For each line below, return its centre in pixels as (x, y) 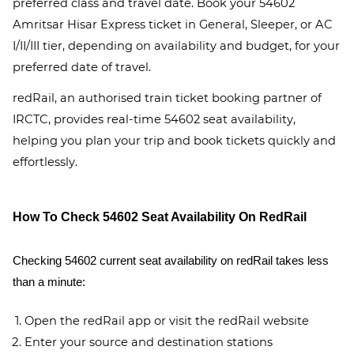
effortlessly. (45, 162)
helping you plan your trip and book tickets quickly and (174, 141)
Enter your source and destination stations (149, 342)
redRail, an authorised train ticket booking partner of (167, 98)
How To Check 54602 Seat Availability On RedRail (160, 217)
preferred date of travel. (82, 67)
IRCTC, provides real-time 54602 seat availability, (154, 119)
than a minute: (49, 282)
